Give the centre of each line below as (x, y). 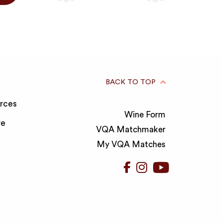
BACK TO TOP (131, 82)
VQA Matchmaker (131, 130)
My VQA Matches (131, 145)
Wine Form (145, 115)
